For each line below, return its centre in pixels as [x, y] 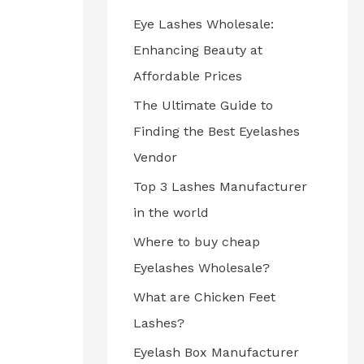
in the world [171, 212]
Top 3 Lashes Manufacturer [220, 186]
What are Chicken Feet [204, 297]
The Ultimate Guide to [203, 105]
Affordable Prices [188, 76]
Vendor [155, 157]
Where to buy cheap [197, 242]
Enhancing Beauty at [198, 50]
